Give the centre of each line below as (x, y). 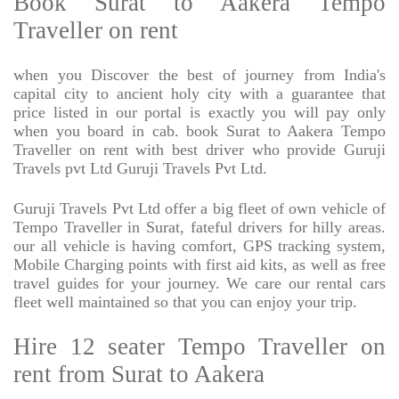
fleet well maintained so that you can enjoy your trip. (185, 302)
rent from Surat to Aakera (139, 375)
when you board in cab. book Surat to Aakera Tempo (199, 131)
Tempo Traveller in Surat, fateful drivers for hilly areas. (199, 228)
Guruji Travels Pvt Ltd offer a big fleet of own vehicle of (199, 209)
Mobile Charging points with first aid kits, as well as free (199, 265)
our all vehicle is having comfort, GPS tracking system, (199, 246)
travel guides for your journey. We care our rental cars (199, 284)
